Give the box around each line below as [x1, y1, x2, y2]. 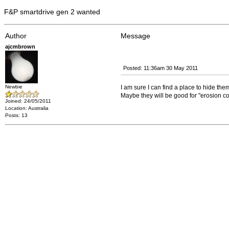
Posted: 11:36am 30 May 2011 [123, 65, 198, 71]
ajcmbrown [5, 43, 35, 50]
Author [5, 32, 27, 40]
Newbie [5, 84, 22, 89]
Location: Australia [5, 105, 49, 111]
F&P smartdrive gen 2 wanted [4, 8, 100, 16]
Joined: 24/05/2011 [5, 98, 51, 104]
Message [121, 32, 150, 40]
